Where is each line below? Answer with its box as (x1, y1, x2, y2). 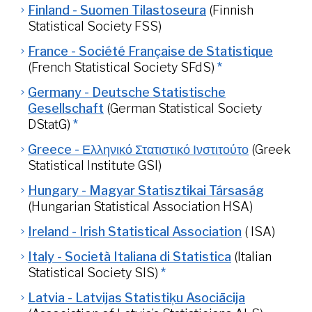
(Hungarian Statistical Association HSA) (28, 199, 253, 214)
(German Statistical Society (107, 101, 262, 116)
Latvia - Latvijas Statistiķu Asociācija (28, 290, 245, 305)
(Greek (251, 142, 290, 157)
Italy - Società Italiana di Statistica (28, 249, 231, 264)
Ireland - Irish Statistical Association (28, 224, 242, 239)
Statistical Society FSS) (28, 19, 162, 33)
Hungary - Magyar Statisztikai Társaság (28, 183, 264, 198)
